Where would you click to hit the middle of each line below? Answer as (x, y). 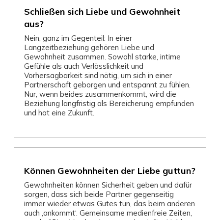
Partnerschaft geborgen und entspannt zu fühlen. (107, 85)
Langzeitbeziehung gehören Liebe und (89, 47)
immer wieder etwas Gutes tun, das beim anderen (110, 204)
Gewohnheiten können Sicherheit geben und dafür (108, 185)
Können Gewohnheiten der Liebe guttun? (110, 171)
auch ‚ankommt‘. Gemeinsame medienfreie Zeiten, (108, 213)
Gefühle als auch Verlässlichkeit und (84, 66)
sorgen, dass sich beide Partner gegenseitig (99, 194)
